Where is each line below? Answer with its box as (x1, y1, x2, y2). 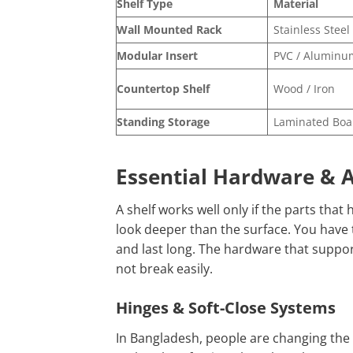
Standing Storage (117, 113, 210, 129)
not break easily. (116, 260, 213, 278)
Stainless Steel (273, 21, 351, 37)
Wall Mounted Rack (117, 21, 222, 37)
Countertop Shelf (117, 80, 210, 96)
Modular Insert (117, 47, 198, 63)
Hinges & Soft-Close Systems (116, 297, 336, 318)
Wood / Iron (273, 80, 336, 96)
